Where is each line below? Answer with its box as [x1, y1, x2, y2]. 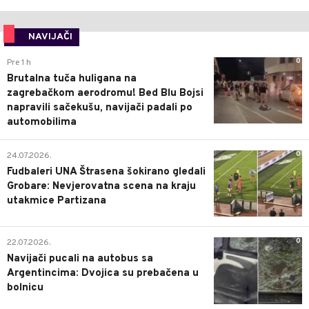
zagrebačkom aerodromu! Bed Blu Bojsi [7, 87, 203, 101]
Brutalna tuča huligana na [7, 72, 137, 86]
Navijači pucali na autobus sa [7, 252, 153, 266]
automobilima [7, 116, 77, 130]
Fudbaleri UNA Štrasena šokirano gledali [7, 166, 206, 179]
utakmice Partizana [7, 195, 106, 208]
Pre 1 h [7, 57, 31, 69]
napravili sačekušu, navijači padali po [7, 101, 192, 115]
